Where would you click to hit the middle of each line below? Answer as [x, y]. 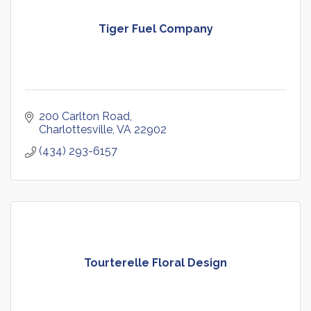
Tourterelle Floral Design [155, 263]
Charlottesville [76, 130]
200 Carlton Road [84, 117]
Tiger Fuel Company [155, 29]
